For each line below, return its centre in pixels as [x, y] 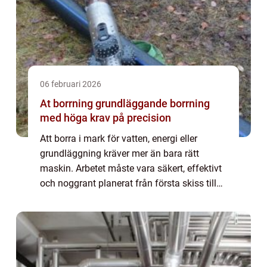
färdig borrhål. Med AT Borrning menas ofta [131, 198]
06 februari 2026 [71, 84]
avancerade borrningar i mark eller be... [121, 213]
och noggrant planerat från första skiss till [128, 183]
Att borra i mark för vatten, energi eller [119, 139]
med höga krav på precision [105, 118]
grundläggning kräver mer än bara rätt [119, 153]
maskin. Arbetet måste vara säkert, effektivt [131, 168]
